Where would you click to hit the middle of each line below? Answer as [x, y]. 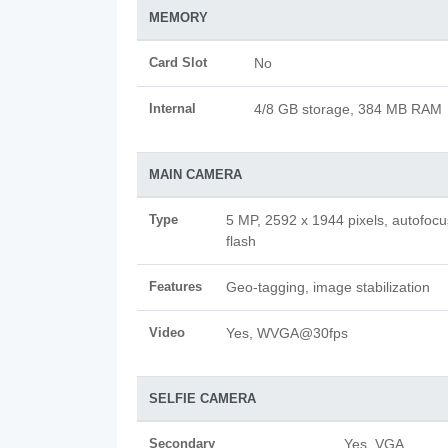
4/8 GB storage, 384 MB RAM [348, 109]
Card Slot [178, 62]
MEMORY [178, 17]
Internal [172, 108]
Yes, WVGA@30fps [287, 333]
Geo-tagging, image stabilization [328, 287]
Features [175, 286]
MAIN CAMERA [195, 174]
